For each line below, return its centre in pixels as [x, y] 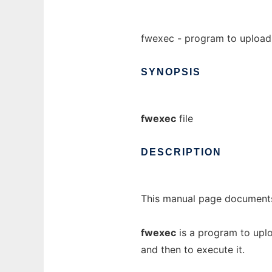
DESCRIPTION [181, 152]
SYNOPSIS [171, 72]
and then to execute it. [193, 250]
